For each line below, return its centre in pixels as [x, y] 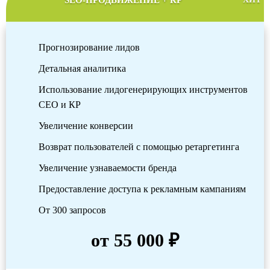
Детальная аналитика [82, 69]
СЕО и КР [60, 105]
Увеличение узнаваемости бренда [108, 168]
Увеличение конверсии [86, 126]
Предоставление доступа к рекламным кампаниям [142, 189]
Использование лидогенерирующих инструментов [143, 90]
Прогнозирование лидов [89, 48]
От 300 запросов [72, 210]
